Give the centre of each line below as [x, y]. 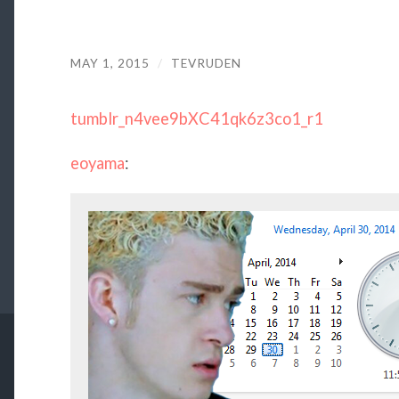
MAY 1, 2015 [110, 63]
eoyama [97, 163]
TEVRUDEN [206, 63]
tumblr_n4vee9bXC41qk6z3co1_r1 [196, 119]
